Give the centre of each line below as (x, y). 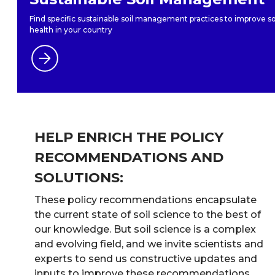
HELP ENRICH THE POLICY (129, 137)
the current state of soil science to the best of (148, 214)
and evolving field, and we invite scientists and (149, 244)
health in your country (71, 29)
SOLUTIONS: (79, 177)
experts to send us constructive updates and (146, 258)
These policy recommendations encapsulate (145, 199)
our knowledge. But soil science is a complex (145, 229)
